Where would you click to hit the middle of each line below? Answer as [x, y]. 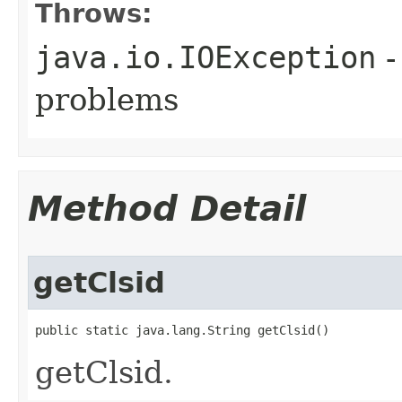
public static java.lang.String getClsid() [182, 330]
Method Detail [167, 208]
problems [107, 99]
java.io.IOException [205, 57]
